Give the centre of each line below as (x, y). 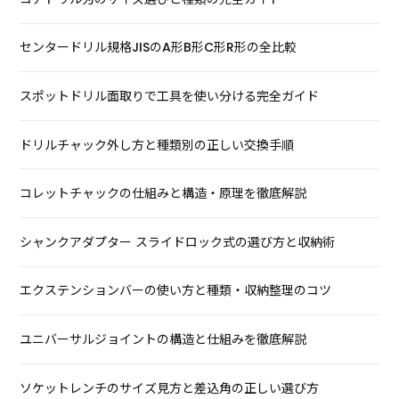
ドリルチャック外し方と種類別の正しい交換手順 (157, 145)
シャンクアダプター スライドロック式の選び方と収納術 (178, 242)
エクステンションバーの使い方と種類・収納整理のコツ (176, 291)
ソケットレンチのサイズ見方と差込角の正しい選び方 (170, 388)
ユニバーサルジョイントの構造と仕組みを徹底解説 (163, 340)
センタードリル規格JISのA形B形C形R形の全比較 (159, 48)
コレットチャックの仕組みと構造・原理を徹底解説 (163, 194)
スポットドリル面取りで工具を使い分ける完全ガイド (170, 97)
